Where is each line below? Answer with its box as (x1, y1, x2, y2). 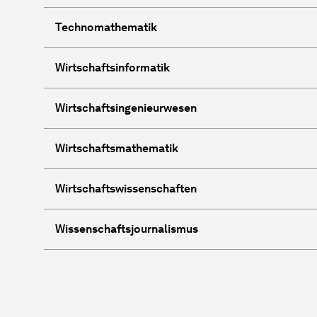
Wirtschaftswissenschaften (55, 181, 197, 195)
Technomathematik (55, 20, 157, 34)
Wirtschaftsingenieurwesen (55, 100, 197, 115)
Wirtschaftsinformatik (55, 60, 170, 74)
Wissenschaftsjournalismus (55, 221, 198, 236)
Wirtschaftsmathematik (55, 141, 178, 155)
